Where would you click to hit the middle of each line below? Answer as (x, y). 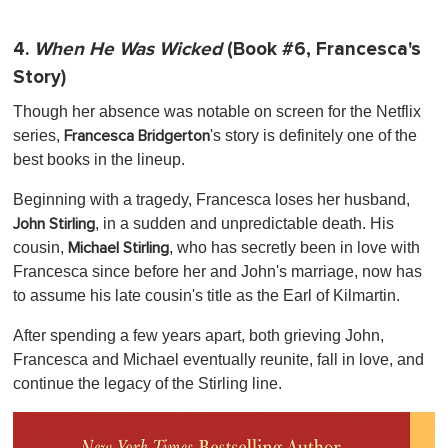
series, (38, 135)
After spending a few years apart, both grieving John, (198, 335)
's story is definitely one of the (313, 135)
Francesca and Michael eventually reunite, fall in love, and (218, 359)
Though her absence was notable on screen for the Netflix (217, 111)
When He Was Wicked (128, 49)
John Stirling (54, 223)
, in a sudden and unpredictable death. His (244, 223)
